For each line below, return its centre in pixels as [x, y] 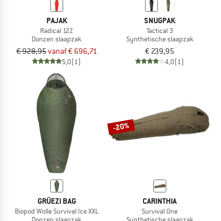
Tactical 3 [160, 30]
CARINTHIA [160, 201]
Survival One [160, 211]
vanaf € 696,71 [72, 51]
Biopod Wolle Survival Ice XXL [56, 211]
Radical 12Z [56, 30]
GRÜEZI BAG [56, 201]
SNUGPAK [160, 20]
